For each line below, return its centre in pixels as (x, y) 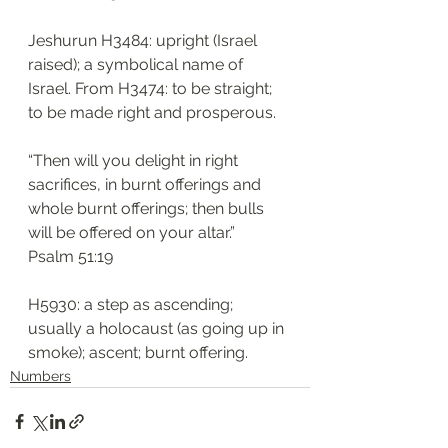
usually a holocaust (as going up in (158, 328)
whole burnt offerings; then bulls (148, 208)
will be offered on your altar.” (131, 232)
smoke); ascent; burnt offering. (138, 352)
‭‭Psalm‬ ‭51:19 (70, 256)
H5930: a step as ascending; (132, 304)
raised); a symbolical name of (137, 64)
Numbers (40, 376)
